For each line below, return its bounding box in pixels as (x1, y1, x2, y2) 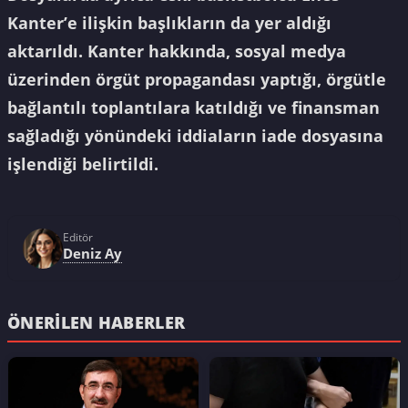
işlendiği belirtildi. (7, 153, 158, 176)
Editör (63, 229, 93, 244)
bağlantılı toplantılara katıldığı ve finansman (7, 97, 380, 119)
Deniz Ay (63, 243, 122, 262)
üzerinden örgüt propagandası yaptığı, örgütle (7, 68, 386, 91)
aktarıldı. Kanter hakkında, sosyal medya (7, 40, 346, 63)
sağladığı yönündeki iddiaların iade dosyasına (7, 125, 383, 148)
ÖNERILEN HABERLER (7, 311, 186, 334)
